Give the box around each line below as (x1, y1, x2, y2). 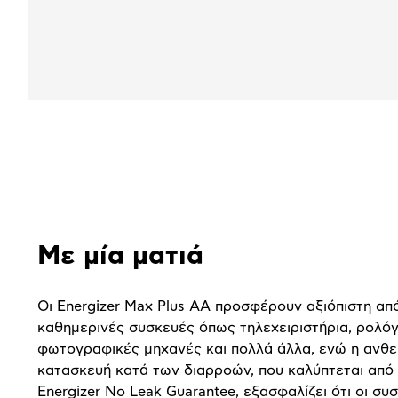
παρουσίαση (28, 197, 173, 223)
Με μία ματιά (37, 243, 203, 270)
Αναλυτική (28, 158, 147, 184)
